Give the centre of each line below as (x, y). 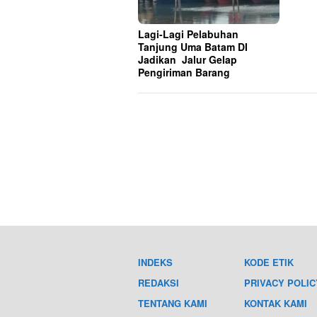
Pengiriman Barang (184, 73)
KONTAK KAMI (276, 304)
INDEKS (155, 263)
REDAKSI (158, 283)
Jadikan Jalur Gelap (188, 60)
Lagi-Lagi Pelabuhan (188, 34)
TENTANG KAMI (173, 304)
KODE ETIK (269, 263)
